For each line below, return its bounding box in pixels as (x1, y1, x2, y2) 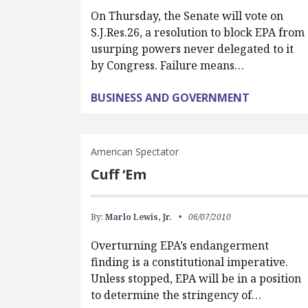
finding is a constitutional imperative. (91, 254, 289, 269)
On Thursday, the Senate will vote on (91, 8, 284, 23)
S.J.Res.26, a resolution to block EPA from (91, 25, 305, 40)
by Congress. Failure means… (91, 58, 245, 73)
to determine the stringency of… (91, 287, 262, 302)
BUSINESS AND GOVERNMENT (91, 90, 250, 105)
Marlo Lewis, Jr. (105, 211, 173, 223)
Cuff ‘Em (91, 165, 147, 184)
